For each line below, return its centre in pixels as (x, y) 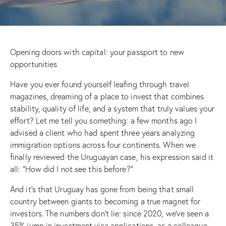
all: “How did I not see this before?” (72, 169)
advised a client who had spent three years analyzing (103, 132)
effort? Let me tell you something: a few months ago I (104, 120)
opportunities (34, 64)
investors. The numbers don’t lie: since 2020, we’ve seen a (109, 213)
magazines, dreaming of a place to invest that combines (107, 96)
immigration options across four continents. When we (103, 145)
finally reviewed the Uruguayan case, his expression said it (112, 157)
